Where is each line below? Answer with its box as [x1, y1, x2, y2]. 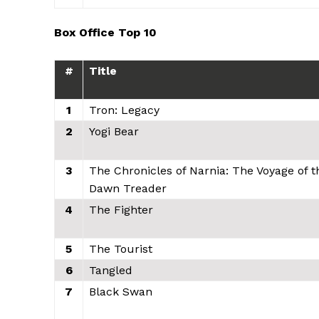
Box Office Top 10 [54, 25, 157, 39]
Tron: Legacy [89, 103, 159, 117]
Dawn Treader [89, 181, 167, 195]
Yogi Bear [89, 124, 139, 138]
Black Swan [89, 284, 152, 298]
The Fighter [89, 202, 153, 216]
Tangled [89, 263, 132, 277]
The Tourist [89, 241, 152, 256]
